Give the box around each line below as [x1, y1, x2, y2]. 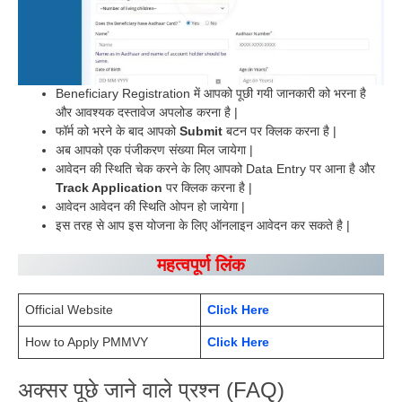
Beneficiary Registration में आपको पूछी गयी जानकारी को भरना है [56, 86, 366, 101]
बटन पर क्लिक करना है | [223, 124, 336, 139]
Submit [179, 124, 223, 139]
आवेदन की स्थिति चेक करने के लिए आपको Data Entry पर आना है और [56, 162, 375, 177]
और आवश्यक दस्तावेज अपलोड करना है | [56, 105, 238, 120]
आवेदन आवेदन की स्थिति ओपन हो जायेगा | [56, 199, 245, 214]
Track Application [56, 180, 162, 196]
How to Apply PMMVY [25, 335, 148, 350]
